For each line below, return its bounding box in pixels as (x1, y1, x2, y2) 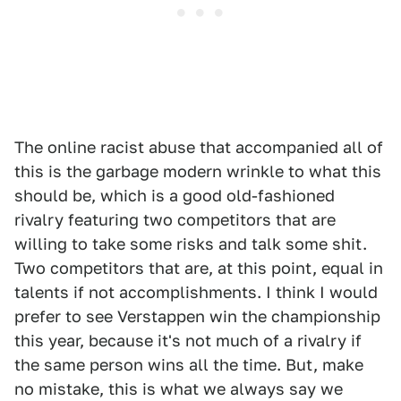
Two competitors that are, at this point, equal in (14, 259, 383, 278)
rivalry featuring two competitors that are (14, 210, 336, 230)
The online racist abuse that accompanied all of (14, 138, 383, 158)
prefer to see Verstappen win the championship (14, 307, 380, 327)
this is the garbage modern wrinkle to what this (14, 162, 381, 182)
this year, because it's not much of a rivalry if (14, 331, 362, 351)
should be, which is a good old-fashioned (14, 186, 335, 206)
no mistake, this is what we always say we (14, 380, 343, 399)
